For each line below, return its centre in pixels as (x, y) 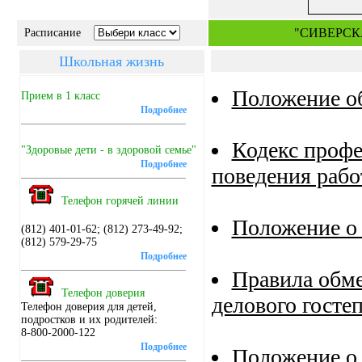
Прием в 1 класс (60, 96)
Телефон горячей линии (120, 201)
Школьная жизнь (112, 61)
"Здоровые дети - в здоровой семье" (108, 150)
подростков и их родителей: (89, 320)
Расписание (54, 33)
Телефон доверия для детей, (88, 307)
